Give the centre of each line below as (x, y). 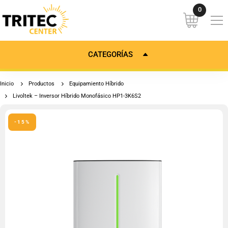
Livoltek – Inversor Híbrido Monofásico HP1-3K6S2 (77, 96)
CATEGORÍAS (110, 54)
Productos (41, 84)
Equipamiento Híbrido (96, 84)
